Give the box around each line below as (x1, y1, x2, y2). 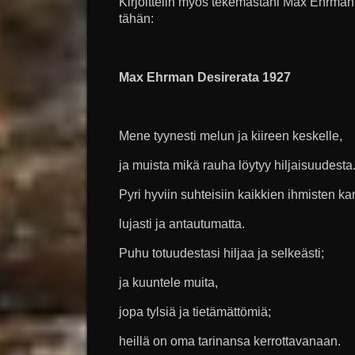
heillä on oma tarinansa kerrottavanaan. (119, 334, 341, 348)
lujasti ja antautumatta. (119, 217, 245, 231)
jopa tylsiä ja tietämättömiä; (119, 305, 271, 319)
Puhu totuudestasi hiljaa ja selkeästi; (119, 246, 324, 260)
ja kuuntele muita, (119, 276, 218, 289)
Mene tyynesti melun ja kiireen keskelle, (119, 129, 342, 143)
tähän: (119, 12, 154, 25)
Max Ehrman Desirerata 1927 (119, 71, 291, 84)
